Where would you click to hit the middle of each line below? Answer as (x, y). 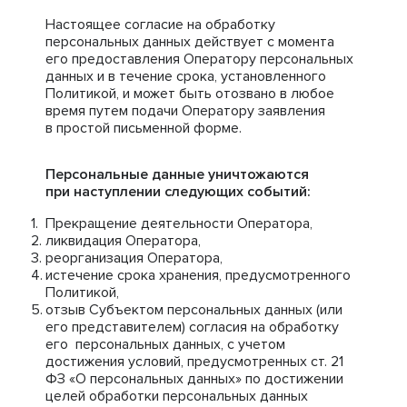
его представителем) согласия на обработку (192, 327)
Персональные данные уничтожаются (177, 174)
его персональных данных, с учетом (165, 344)
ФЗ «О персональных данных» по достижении (194, 379)
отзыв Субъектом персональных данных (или (194, 310)
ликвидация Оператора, (123, 241)
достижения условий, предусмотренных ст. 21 (194, 362)
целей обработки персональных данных (177, 396)
